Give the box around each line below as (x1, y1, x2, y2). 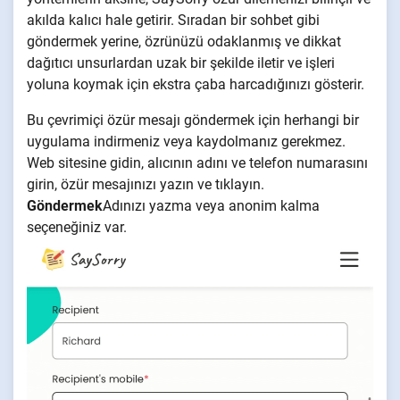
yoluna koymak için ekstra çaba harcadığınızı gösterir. (27, 76, 364, 94)
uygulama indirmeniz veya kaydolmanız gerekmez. (27, 133, 346, 151)
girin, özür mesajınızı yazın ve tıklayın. (27, 176, 264, 194)
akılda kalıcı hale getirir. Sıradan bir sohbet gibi (27, 12, 320, 29)
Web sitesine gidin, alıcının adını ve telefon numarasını (27, 154, 368, 172)
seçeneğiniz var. (27, 219, 127, 237)
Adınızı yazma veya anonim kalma (103, 197, 320, 215)
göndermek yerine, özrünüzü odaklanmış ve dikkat (27, 33, 341, 51)
